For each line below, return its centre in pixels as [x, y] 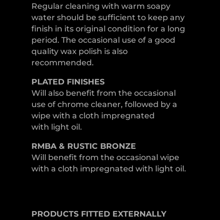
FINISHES [85, 82]
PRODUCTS [55, 214]
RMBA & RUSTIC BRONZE [83, 146]
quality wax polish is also [79, 51]
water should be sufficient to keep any [108, 17]
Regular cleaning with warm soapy [101, 6]
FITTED [95, 214]
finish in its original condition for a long [108, 28]
